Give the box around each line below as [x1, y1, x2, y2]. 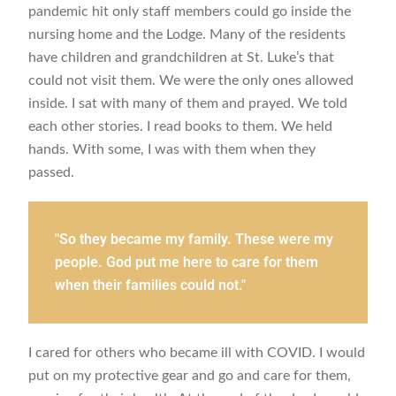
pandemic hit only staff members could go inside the [28, 4, 352, 19]
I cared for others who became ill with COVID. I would [28, 346, 366, 361]
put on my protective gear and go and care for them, [28, 369, 352, 384]
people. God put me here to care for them [55, 254, 319, 271]
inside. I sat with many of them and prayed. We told [28, 96, 348, 111]
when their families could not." [55, 277, 247, 294]
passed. [28, 165, 79, 180]
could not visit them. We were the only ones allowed [28, 73, 354, 88]
